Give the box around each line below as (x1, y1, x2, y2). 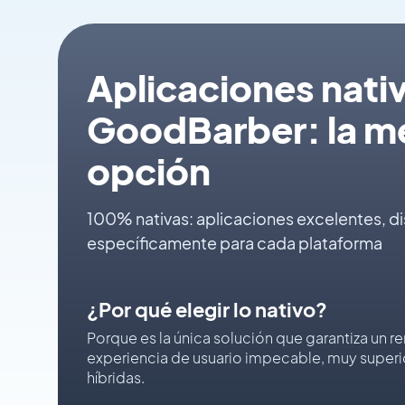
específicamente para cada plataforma (87, 232, 382, 253)
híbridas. (87, 368, 145, 387)
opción (87, 147, 211, 193)
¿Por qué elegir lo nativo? (87, 297, 327, 322)
